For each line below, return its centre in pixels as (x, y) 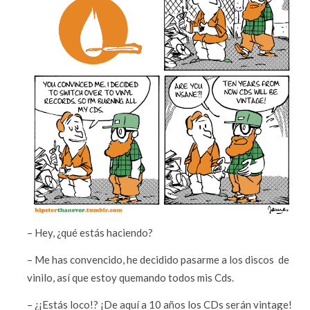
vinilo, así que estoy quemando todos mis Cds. (131, 278)
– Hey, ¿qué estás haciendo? (90, 233)
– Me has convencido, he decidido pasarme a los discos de (158, 260)
